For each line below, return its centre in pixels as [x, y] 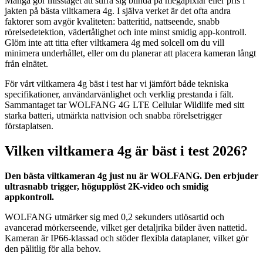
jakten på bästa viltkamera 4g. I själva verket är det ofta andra [118, 11]
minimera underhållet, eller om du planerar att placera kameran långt [130, 53]
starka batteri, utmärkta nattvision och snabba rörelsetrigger [113, 115]
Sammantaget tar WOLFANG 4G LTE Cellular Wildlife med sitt [124, 104]
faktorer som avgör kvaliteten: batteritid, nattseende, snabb [112, 21]
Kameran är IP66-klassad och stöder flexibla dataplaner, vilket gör [127, 238]
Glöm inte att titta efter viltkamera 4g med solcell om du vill [114, 42]
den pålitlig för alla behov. [53, 248]
